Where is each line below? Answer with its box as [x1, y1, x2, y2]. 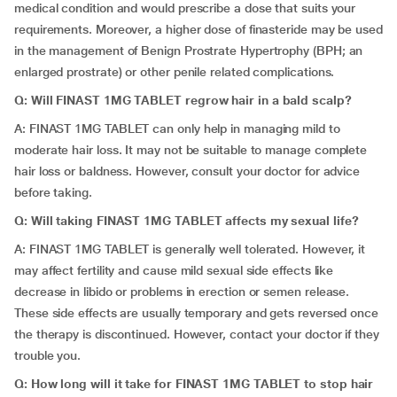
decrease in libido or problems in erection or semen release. [14, 284, 350, 299]
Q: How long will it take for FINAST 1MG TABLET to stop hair [14, 377, 374, 391]
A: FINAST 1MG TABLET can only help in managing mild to [14, 121, 340, 136]
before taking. [14, 185, 92, 199]
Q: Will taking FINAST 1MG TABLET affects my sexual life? [14, 214, 359, 228]
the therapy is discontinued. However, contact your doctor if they [14, 327, 379, 341]
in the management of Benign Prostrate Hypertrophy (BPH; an [14, 43, 363, 58]
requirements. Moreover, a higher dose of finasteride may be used [14, 22, 383, 36]
